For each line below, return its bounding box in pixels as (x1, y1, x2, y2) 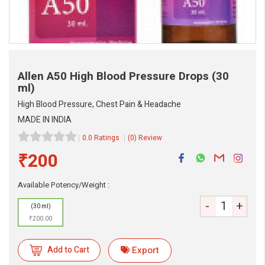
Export (132, 244, 159, 257)
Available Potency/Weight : (18, 179, 109, 190)
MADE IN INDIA (18, 114, 72, 126)
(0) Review (128, 132, 162, 144)
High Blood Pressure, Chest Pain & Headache (18, 98, 181, 111)
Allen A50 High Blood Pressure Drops (18, 68, 212, 85)
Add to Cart (47, 243, 89, 256)
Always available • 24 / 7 (43, 180, 115, 190)
